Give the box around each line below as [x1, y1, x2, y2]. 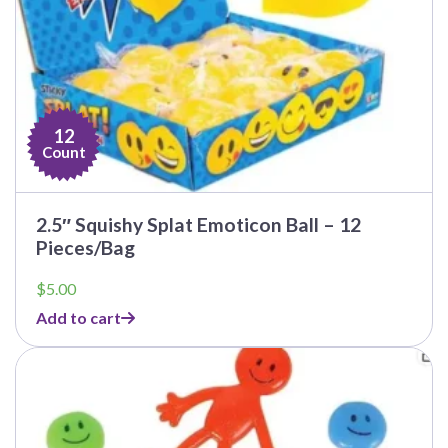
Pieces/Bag [36, 236, 135, 260]
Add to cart [36, 308, 121, 328]
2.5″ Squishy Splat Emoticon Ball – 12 [36, 213, 361, 237]
